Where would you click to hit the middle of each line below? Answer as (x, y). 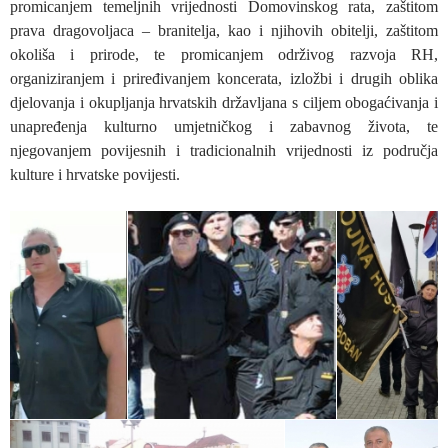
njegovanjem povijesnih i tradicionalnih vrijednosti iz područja (224, 150)
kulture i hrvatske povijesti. (95, 174)
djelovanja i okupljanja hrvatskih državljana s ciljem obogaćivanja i (224, 102)
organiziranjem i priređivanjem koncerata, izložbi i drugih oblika (224, 78)
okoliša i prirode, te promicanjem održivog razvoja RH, (224, 54)
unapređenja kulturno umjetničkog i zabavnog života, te (224, 126)
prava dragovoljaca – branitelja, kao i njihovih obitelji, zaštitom (224, 30)
